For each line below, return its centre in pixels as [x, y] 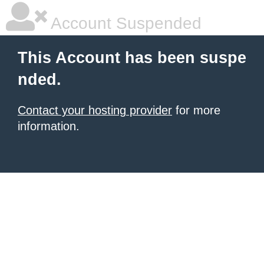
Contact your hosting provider [95, 110]
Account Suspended [124, 23]
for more [196, 110]
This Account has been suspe [132, 58]
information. [49, 126]
